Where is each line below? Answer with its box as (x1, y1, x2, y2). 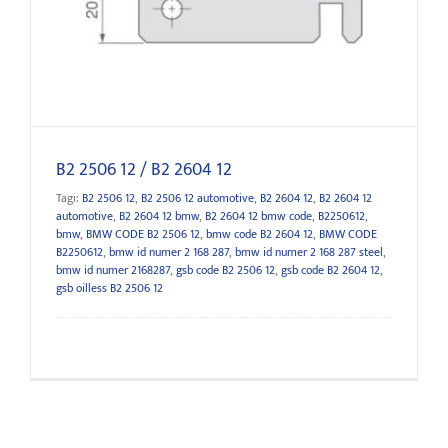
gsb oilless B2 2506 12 (56, 278, 163, 299)
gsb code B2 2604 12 (281, 260, 380, 281)
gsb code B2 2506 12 (176, 260, 275, 281)
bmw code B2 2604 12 (206, 224, 313, 245)
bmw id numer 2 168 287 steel (235, 242, 383, 263)
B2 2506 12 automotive (141, 188, 254, 209)
